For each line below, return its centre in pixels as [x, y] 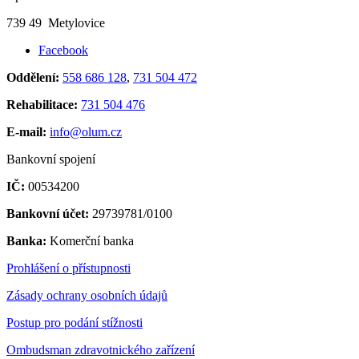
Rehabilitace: [42, 104]
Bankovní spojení [51, 159]
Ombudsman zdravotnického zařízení [101, 349]
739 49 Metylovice [56, 22]
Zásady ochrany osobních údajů [87, 295]
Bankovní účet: [48, 213]
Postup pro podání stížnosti [75, 322]
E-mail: [26, 131]
